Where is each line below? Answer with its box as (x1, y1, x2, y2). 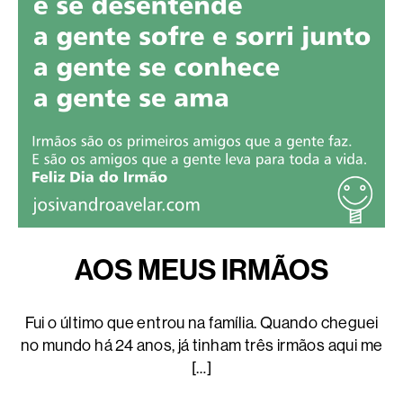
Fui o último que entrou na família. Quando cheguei (24, 314, 379, 333)
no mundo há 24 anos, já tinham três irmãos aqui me (20, 336, 383, 355)
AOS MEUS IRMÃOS (74, 253, 329, 288)
